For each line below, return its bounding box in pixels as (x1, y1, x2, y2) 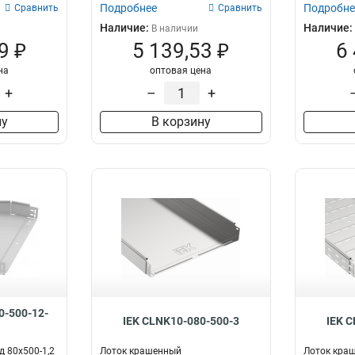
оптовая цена (150, 65, 212, 76)
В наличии (151, 23, 199, 34)
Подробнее (100, 2, 158, 14)
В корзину (151, 114, 211, 129)
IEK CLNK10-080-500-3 (122, 315, 239, 327)
